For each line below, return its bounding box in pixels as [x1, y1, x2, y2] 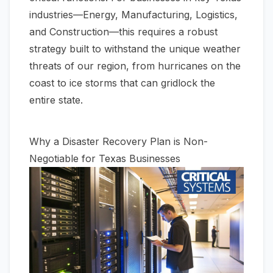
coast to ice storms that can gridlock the [29, 77, 215, 89]
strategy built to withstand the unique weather [29, 43, 241, 55]
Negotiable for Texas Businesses [29, 152, 180, 165]
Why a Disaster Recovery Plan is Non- [29, 135, 208, 147]
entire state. [29, 94, 83, 106]
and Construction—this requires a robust [29, 26, 218, 38]
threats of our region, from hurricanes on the [29, 60, 241, 72]
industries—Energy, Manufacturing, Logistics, [29, 9, 238, 21]
